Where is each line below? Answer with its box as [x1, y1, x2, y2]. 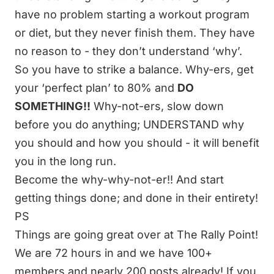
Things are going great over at [15, 228, 177, 241]
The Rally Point [177, 228, 255, 241]
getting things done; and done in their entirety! [15, 191, 258, 204]
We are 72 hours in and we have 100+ [15, 246, 212, 259]
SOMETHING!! [15, 100, 91, 113]
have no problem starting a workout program [15, 8, 250, 21]
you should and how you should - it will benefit [15, 136, 259, 149]
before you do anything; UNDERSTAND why [15, 118, 244, 131]
